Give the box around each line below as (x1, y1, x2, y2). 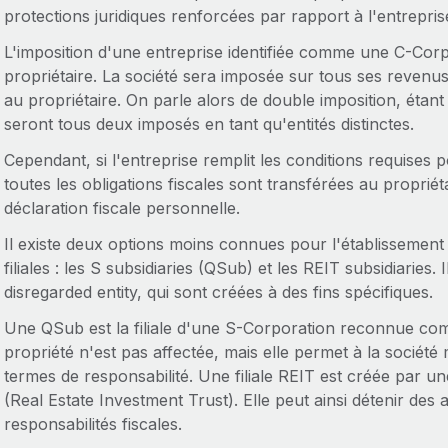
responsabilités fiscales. (3, 414, 182, 434)
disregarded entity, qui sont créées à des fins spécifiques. (3, 282, 433, 302)
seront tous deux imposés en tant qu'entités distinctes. (3, 114, 414, 134)
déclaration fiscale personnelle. (3, 198, 240, 218)
